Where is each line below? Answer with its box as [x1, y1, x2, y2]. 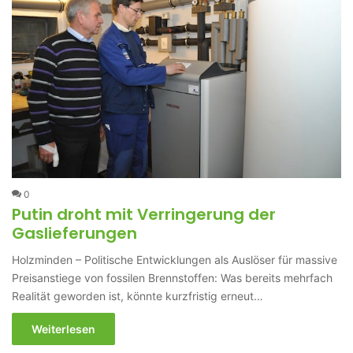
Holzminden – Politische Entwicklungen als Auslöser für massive [12, 253, 338, 267]
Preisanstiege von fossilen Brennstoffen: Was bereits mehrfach [12, 271, 333, 285]
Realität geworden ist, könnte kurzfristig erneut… [12, 289, 264, 303]
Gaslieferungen [12, 222, 138, 245]
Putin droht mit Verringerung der [12, 203, 277, 226]
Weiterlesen [32, 322, 96, 336]
